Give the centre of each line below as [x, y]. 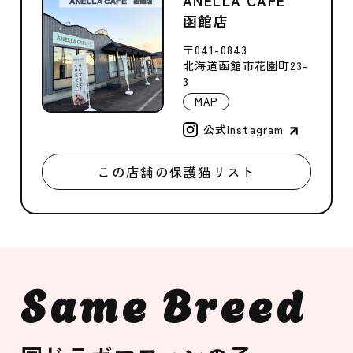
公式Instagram [243, 129]
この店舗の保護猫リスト [176, 172]
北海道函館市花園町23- [245, 66]
